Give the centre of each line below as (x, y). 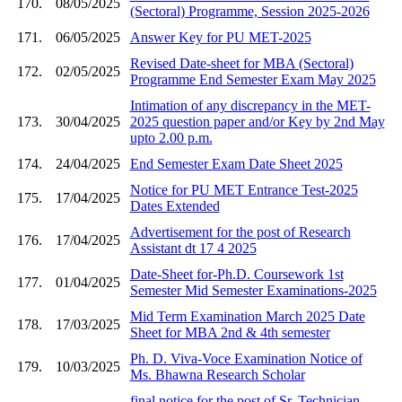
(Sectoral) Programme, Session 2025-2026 (249, 11)
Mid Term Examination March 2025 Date (247, 316)
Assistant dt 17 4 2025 (193, 248)
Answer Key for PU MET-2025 (220, 37)
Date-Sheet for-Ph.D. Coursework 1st (236, 274)
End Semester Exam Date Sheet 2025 (236, 163)
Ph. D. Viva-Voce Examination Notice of (246, 358)
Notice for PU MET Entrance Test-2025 (244, 189)
